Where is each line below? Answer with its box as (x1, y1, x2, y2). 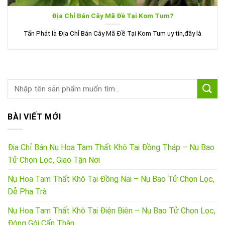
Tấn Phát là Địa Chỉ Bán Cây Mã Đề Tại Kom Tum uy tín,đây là (24, 29, 201, 37)
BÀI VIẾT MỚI (8, 112, 61, 122)
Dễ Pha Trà (8, 186, 47, 196)
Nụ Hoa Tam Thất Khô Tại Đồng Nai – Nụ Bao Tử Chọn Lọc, (8, 174, 214, 184)
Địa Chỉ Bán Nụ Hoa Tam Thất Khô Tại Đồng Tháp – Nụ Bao (8, 142, 214, 152)
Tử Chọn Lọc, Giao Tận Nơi (8, 155, 100, 165)
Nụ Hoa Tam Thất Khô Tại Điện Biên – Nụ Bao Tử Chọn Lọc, (8, 205, 215, 215)
